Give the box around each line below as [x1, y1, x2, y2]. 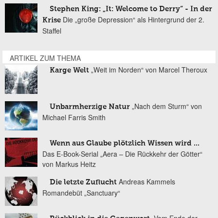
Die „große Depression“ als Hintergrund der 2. [63, 14, 204, 24]
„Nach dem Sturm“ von [132, 101, 202, 111]
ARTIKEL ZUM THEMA [10, 53, 81, 63]
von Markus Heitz [42, 159, 96, 169]
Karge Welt [50, 66, 89, 74]
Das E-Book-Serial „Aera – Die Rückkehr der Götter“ [42, 148, 202, 159]
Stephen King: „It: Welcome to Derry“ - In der [50, 5, 212, 13]
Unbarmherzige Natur [50, 103, 130, 110]
